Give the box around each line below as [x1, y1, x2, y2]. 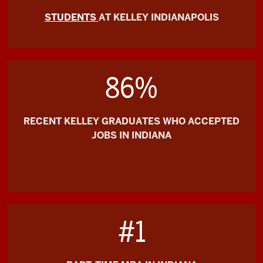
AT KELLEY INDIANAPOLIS [98, 11, 219, 23]
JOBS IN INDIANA [92, 129, 171, 141]
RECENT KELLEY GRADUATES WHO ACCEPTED [23, 115, 240, 127]
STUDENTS [44, 11, 99, 23]
